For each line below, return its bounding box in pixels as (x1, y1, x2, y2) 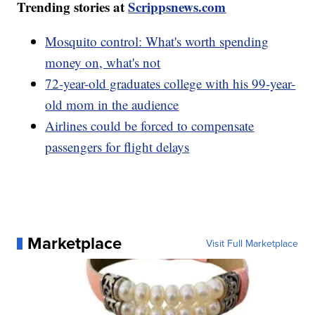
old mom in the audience (45, 96, 179, 114)
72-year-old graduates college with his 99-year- (45, 75, 296, 93)
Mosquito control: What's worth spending (45, 32, 269, 51)
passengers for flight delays (45, 138, 190, 156)
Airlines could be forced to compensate (45, 117, 255, 135)
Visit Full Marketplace (205, 236, 298, 251)
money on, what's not (45, 53, 161, 72)
